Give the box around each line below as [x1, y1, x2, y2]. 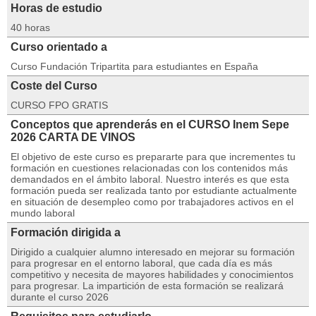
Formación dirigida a [11, 226, 121, 238]
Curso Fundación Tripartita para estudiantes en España [11, 61, 258, 72]
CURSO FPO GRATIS [11, 99, 108, 111]
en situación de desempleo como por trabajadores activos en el [11, 196, 293, 207]
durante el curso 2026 [11, 291, 109, 303]
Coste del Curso [11, 80, 97, 92]
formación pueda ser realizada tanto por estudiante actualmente [11, 185, 297, 196]
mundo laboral [11, 207, 75, 219]
